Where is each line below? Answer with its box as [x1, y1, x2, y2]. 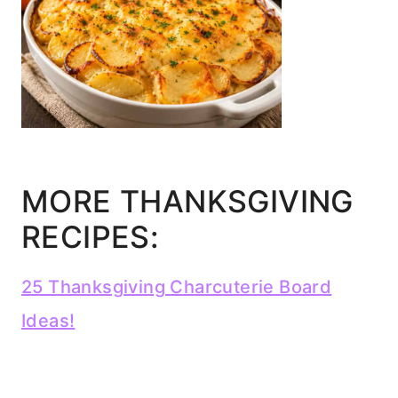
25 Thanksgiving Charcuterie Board [21, 275, 332, 298]
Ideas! [21, 309, 76, 331]
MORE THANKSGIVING [21, 182, 354, 219]
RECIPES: [21, 218, 160, 255]
